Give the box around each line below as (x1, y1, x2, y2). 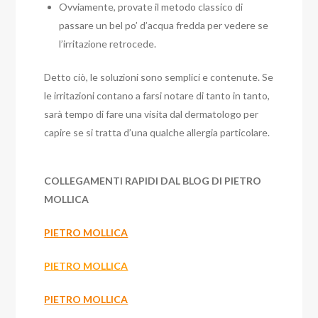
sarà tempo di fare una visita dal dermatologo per (44, 108, 259, 120)
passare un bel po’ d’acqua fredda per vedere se (59, 19, 269, 31)
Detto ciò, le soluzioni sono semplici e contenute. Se (44, 71, 274, 83)
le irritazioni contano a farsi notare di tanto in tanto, (44, 89, 270, 102)
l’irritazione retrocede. (59, 38, 157, 50)
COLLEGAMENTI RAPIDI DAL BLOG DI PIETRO (44, 175, 262, 187)
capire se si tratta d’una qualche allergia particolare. (44, 126, 270, 138)
